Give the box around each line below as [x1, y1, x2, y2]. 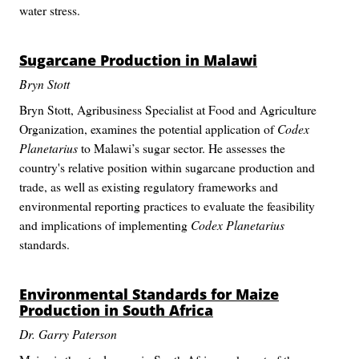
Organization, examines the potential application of [19, 120, 277, 137]
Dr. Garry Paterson [19, 325, 117, 342]
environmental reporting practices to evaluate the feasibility [19, 197, 315, 214]
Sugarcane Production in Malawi [19, 50, 257, 70]
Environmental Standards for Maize [19, 284, 279, 304]
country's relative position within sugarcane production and [19, 159, 315, 175]
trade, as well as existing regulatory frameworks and [19, 178, 278, 195]
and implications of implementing [19, 216, 191, 233]
